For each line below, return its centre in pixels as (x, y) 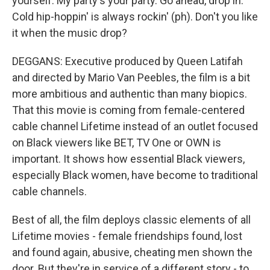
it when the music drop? (70, 33)
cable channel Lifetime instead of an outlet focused (135, 126)
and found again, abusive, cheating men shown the (132, 252)
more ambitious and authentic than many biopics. (130, 94)
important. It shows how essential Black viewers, (128, 159)
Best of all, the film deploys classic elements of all (131, 220)
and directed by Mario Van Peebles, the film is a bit (131, 77)
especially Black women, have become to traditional (135, 175)
